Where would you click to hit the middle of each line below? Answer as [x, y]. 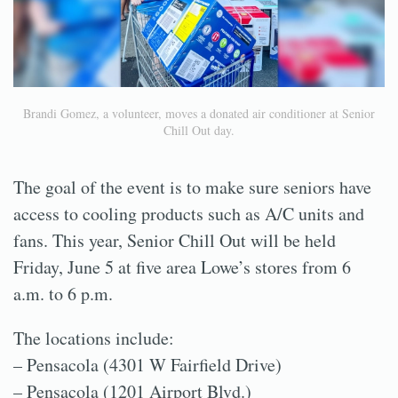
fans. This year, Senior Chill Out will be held [175, 241]
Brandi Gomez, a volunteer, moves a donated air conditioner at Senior [199, 114]
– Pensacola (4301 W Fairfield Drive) [147, 365]
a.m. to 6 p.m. [63, 294]
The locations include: [94, 338]
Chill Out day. [199, 131]
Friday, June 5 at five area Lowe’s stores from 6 [182, 267]
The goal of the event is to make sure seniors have [192, 187]
